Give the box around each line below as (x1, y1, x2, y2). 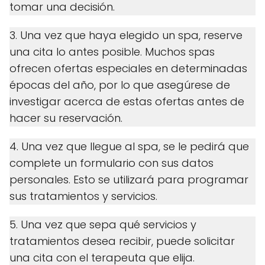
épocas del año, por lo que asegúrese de (9, 77, 230, 92)
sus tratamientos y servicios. (9, 188, 157, 203)
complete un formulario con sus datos (9, 155, 214, 170)
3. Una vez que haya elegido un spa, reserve (9, 27, 243, 43)
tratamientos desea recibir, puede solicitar (9, 233, 235, 248)
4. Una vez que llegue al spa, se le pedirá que (9, 138, 249, 154)
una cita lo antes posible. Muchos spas (9, 44, 215, 59)
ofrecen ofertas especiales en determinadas (9, 60, 247, 76)
